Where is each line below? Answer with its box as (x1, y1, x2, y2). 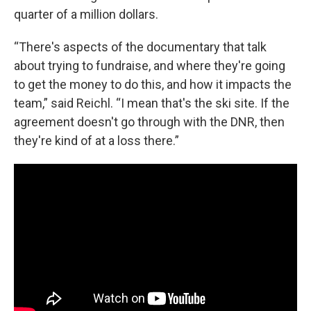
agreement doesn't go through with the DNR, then (14, 115, 285, 130)
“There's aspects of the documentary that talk (14, 40, 267, 55)
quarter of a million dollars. (14, 7, 158, 22)
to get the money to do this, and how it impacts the (14, 77, 292, 92)
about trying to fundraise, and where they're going (14, 58, 285, 74)
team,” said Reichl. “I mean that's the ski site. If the (14, 96, 289, 111)
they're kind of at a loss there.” (14, 133, 179, 149)
